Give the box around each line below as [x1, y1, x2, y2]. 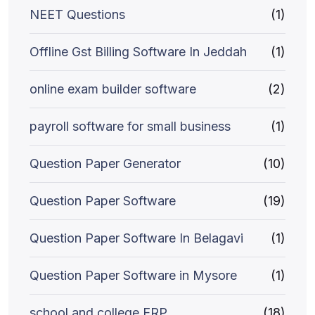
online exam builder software [30, 82, 196, 96]
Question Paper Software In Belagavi [30, 231, 243, 245]
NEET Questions [30, 7, 125, 22]
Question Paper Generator [30, 156, 181, 171]
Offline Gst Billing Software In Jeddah [30, 44, 247, 59]
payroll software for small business [30, 119, 231, 134]
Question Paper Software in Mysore [30, 268, 237, 283]
